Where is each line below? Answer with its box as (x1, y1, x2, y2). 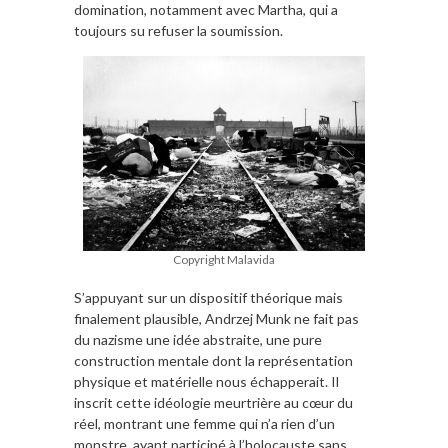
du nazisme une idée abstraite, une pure (74, 330, 322, 348)
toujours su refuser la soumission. (74, 21, 283, 39)
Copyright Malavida (173, 252, 275, 268)
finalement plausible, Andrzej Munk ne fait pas (74, 309, 359, 327)
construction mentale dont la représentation (74, 351, 353, 369)
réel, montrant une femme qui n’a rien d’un (74, 414, 335, 432)
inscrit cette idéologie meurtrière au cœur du (74, 393, 353, 411)
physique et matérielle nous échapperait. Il (74, 372, 339, 390)
